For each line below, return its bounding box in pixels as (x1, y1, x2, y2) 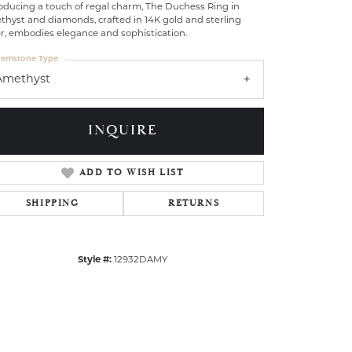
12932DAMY (114, 255, 167, 265)
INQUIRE (88, 122, 157, 140)
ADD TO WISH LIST (79, 166, 184, 178)
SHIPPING (25, 196, 79, 209)
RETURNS (168, 196, 220, 209)
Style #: (78, 255, 112, 265)
